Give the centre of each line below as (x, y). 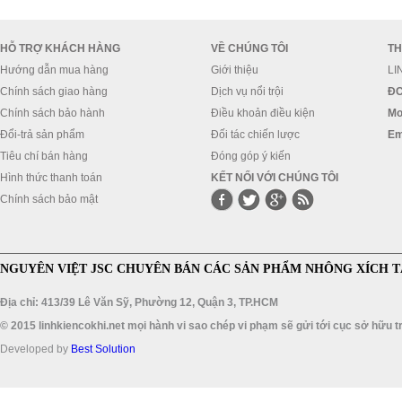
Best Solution (103, 349)
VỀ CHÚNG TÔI (249, 48)
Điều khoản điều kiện (263, 113)
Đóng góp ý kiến (251, 156)
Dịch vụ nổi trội (247, 92)
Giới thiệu (235, 70)
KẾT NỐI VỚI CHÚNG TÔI (275, 178)
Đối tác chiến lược (255, 135)
